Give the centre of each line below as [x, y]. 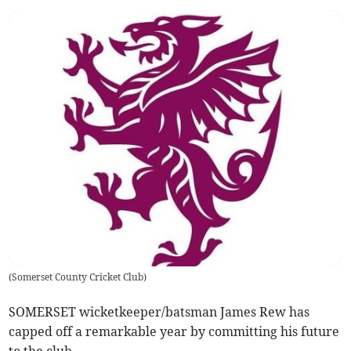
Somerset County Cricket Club [78, 277]
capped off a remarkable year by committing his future [174, 332]
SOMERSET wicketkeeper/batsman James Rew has [159, 312]
